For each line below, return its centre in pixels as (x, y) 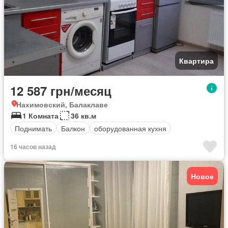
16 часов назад (33, 147)
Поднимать (33, 128)
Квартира (196, 61)
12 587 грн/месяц (61, 91)
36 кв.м (83, 116)
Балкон (73, 128)
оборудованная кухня (130, 128)
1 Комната (40, 116)
